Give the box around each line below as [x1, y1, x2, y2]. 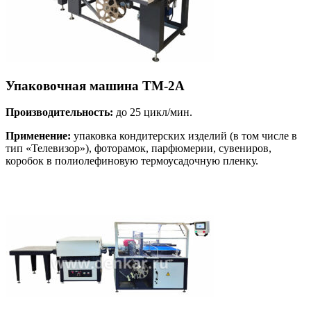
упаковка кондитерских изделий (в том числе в [71, 130, 297, 142]
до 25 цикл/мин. [113, 106, 192, 119]
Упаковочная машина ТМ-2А [6, 78, 185, 93]
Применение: [6, 130, 71, 142]
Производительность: [6, 106, 113, 119]
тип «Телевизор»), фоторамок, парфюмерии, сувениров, [6, 142, 271, 155]
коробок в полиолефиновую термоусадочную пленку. [6, 155, 258, 167]
